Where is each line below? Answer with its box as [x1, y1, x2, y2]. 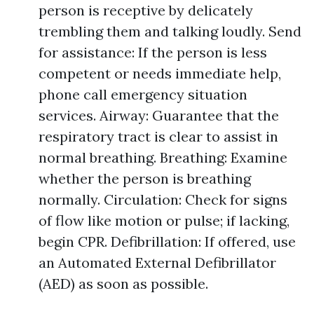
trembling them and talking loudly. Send [39, 22, 301, 40]
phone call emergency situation [39, 86, 247, 103]
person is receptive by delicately [39, 1, 253, 19]
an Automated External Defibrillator [39, 254, 276, 271]
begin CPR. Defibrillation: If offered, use [39, 233, 296, 250]
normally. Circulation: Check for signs [39, 191, 287, 208]
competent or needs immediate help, [39, 64, 281, 82]
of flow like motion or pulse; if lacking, [39, 212, 289, 229]
